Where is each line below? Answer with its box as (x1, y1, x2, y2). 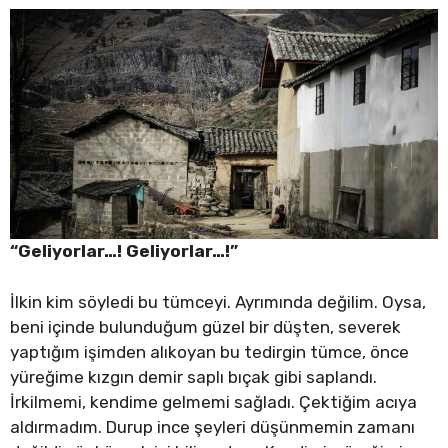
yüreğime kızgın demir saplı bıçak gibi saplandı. (10, 366, 377, 387)
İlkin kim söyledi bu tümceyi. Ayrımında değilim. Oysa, (10, 291, 426, 312)
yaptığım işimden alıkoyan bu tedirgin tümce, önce (10, 341, 409, 362)
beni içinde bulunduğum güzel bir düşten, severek (10, 316, 401, 337)
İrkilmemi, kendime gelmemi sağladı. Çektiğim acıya (10, 391, 417, 412)
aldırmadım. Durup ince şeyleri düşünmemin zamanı (10, 416, 415, 437)
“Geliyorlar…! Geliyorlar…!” (10, 241, 238, 262)
